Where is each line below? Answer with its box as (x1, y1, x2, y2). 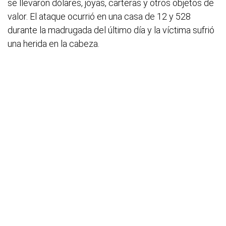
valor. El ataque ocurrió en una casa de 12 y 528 (8, 11, 191, 22)
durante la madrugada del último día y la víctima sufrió (8, 25, 214, 35)
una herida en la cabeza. (8, 38, 99, 49)
